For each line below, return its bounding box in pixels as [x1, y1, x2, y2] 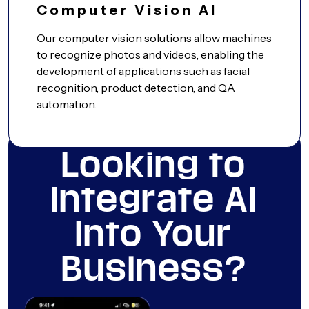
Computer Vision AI [37, 2, 217, 19]
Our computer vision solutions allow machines [37, 31, 272, 46]
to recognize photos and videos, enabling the [37, 48, 264, 62]
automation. [37, 97, 97, 112]
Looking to [62, 148, 247, 183]
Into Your [76, 217, 233, 252]
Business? [61, 251, 248, 286]
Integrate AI [51, 182, 258, 217]
